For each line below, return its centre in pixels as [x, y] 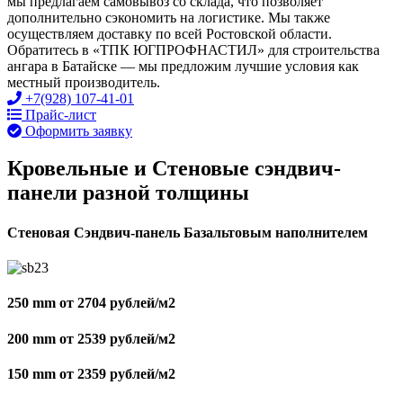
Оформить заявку [79, 130]
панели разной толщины [128, 193]
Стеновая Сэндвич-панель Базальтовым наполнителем [188, 232]
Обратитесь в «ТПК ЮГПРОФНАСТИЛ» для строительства [193, 49]
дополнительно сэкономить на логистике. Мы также [169, 17]
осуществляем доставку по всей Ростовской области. [170, 33]
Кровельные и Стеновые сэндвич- [174, 169]
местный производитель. [84, 82]
